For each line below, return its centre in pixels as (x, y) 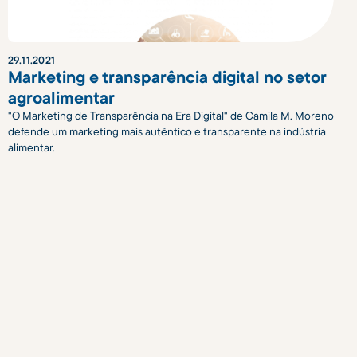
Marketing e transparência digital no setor (167, 76)
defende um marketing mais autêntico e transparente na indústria (167, 131)
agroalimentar (61, 97)
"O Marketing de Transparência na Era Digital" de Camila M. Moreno (171, 115)
